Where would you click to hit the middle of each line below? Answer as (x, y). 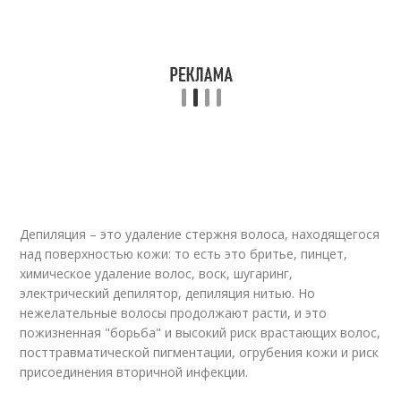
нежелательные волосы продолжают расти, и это (174, 313)
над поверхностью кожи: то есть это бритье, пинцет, (184, 254)
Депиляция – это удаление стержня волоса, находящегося (200, 235)
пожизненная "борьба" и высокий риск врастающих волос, (200, 333)
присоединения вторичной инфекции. (134, 372)
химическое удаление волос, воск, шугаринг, (157, 274)
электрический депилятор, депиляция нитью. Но (168, 294)
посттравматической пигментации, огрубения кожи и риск (200, 353)
